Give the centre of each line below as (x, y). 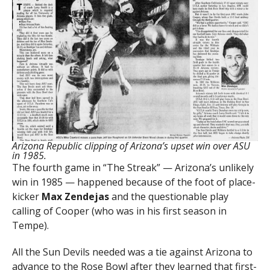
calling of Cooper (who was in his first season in (119, 211)
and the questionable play (168, 196)
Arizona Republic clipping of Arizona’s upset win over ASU (131, 146)
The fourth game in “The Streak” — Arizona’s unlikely (133, 167)
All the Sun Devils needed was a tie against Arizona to (132, 252)
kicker (27, 196)
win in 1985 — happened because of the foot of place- (133, 182)
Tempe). (30, 225)
